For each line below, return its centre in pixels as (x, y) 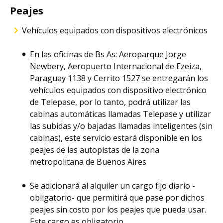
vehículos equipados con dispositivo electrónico (118, 90)
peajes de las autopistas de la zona (95, 150)
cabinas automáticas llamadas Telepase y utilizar (120, 114)
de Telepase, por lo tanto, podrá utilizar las (110, 102)
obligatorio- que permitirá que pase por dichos (117, 198)
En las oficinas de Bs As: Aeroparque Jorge (108, 54)
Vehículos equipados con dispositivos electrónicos (115, 30)
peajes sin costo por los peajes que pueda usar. (118, 210)
